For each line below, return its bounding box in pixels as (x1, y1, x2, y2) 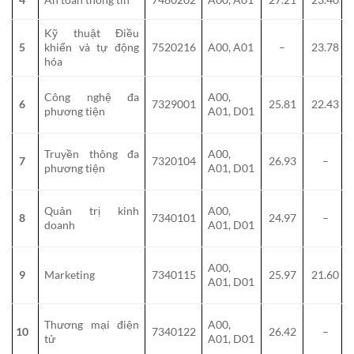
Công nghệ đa (44, 89, 139, 104)
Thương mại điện (44, 317, 139, 331)
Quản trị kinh (44, 203, 139, 217)
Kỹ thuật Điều (44, 25, 139, 40)
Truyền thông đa (44, 146, 139, 160)
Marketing (44, 267, 96, 281)
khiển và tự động (44, 40, 139, 54)
